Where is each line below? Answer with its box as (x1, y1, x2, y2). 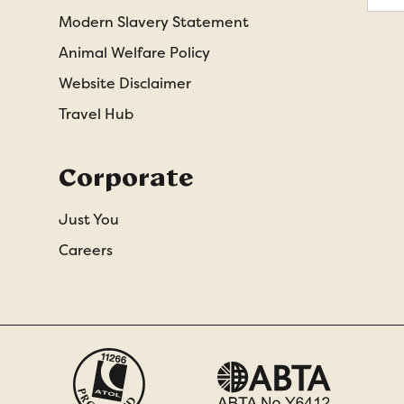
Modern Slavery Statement (59, 13, 250, 32)
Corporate (59, 162, 195, 193)
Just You (59, 210, 120, 230)
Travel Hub (59, 105, 134, 124)
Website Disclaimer (59, 74, 192, 94)
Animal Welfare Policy (59, 43, 211, 63)
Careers (59, 241, 114, 261)
